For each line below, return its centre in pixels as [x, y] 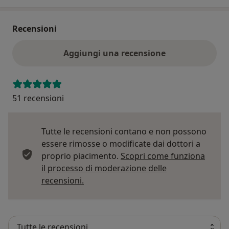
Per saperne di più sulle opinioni [145, 180]
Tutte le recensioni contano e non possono [124, 131]
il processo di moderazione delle [104, 168]
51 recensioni [38, 98]
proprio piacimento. [81, 156]
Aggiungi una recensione [114, 53]
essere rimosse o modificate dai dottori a [121, 143]
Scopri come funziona [163, 156]
